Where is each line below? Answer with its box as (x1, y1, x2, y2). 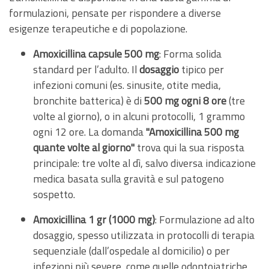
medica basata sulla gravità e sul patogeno (33, 170, 224, 187)
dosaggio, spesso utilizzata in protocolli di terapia (33, 226, 255, 243)
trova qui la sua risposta (134, 139, 244, 156)
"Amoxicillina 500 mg (146, 123, 239, 140)
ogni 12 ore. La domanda (33, 123, 146, 140)
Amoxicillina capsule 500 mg (33, 45, 159, 62)
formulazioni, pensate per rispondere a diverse (9, 4, 221, 21)
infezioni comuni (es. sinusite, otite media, (33, 76, 221, 93)
